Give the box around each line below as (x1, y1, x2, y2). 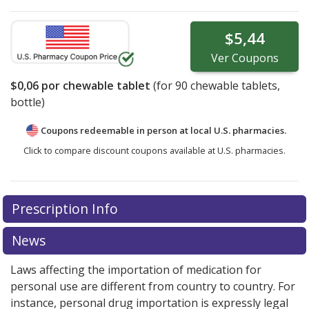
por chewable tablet (39, 77, 150, 93)
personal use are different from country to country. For (10, 278, 295, 294)
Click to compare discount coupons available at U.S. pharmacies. (23, 143, 286, 157)
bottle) (10, 94, 45, 110)
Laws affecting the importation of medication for (10, 261, 261, 277)
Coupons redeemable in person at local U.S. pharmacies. (40, 123, 286, 137)
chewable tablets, (188, 77, 280, 93)
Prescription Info (11, 199, 121, 218)
